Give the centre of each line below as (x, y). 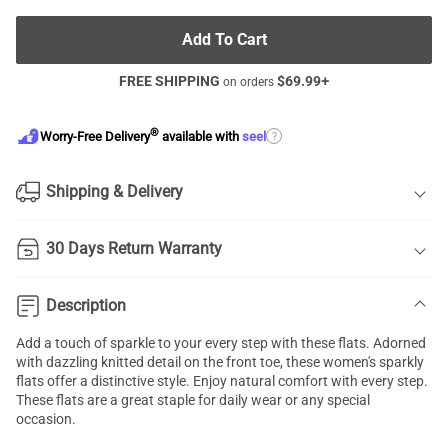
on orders (248, 82)
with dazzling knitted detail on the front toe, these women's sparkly (220, 362)
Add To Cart (224, 39)
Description (86, 305)
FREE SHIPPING (169, 81)
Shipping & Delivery (114, 191)
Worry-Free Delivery (95, 137)
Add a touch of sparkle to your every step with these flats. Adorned (221, 343)
